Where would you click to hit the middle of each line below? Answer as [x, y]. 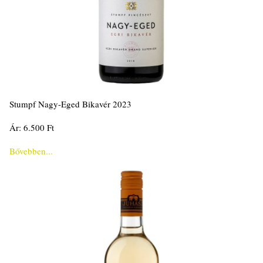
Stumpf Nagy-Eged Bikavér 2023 [70, 104]
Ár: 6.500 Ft [32, 127]
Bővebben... [31, 151]
